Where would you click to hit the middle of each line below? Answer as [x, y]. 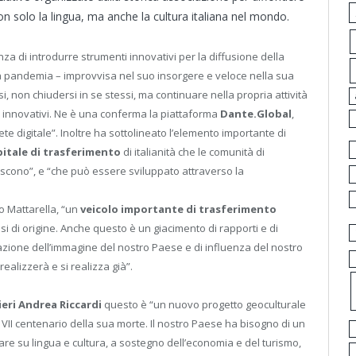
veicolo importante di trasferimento [178, 209]
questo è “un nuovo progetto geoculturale [204, 305]
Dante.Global [256, 113]
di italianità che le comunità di [194, 151]
